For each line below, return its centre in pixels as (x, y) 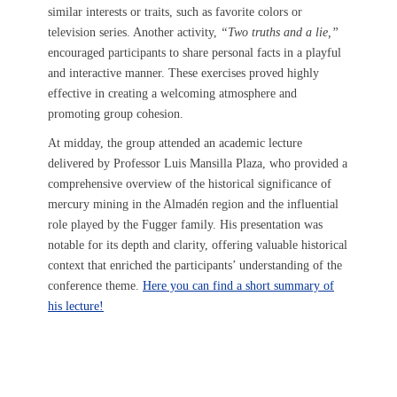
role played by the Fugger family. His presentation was (185, 225)
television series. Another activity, (134, 32)
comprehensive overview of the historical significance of (190, 184)
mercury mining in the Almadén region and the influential (193, 204)
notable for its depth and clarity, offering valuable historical (198, 245)
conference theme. (95, 286)
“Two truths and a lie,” (280, 32)
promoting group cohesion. (116, 114)
